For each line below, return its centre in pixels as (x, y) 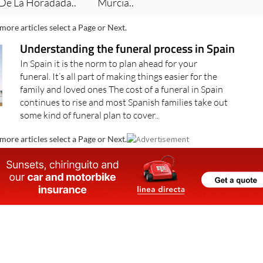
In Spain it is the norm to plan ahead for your (108, 64)
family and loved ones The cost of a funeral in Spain (121, 90)
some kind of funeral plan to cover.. (89, 115)
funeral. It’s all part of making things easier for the (118, 77)
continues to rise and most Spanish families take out (124, 102)
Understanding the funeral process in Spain (127, 49)
